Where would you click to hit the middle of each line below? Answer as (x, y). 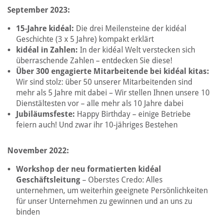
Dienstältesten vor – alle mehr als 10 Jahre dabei (100, 103)
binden (28, 212)
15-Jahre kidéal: (46, 28)
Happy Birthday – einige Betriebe (134, 114)
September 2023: (39, 10)
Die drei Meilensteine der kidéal (131, 28)
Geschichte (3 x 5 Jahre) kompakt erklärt (85, 39)
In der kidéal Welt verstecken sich (137, 50)
